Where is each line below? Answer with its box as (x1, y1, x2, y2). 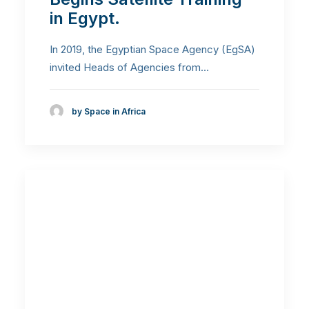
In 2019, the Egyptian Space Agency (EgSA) (50, 42, 255, 56)
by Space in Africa (72, 106, 146, 117)
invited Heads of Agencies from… (50, 60, 209, 74)
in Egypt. (50, 8, 120, 28)
